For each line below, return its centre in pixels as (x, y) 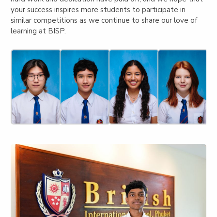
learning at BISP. (39, 31)
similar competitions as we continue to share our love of (104, 20)
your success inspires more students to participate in (98, 9)
